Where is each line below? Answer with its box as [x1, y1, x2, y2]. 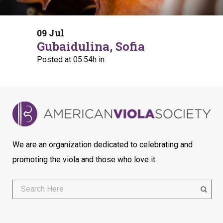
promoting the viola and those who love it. [12, 155, 157, 164]
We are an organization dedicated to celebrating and [12, 140, 193, 149]
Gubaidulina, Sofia [37, 38, 145, 55]
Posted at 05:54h [37, 55, 97, 65]
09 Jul [37, 27, 64, 39]
